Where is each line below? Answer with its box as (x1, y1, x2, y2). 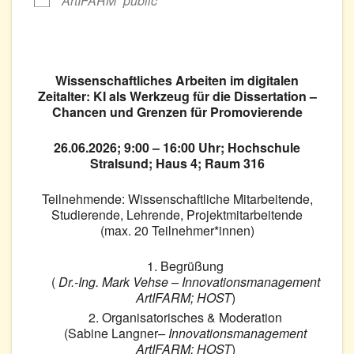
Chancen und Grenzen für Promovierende (51, 102, 303, 121)
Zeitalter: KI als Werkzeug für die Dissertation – (37, 86, 317, 105)
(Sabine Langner (64, 323, 158, 342)
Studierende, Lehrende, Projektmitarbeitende (51, 205, 303, 224)
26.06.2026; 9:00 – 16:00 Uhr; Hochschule (54, 137, 300, 156)
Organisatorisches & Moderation (102, 307, 282, 326)
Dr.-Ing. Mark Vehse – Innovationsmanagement (55, 272, 320, 291)
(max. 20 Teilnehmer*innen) (100, 220, 254, 239)
